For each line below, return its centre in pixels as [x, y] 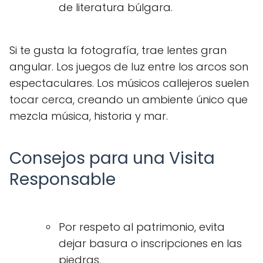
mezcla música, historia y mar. [89, 116]
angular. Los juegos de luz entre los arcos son [129, 67]
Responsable [63, 179]
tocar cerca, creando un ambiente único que [129, 100]
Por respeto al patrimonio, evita [142, 227]
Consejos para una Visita [112, 158]
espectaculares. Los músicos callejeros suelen [129, 83]
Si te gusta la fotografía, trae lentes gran [118, 50]
